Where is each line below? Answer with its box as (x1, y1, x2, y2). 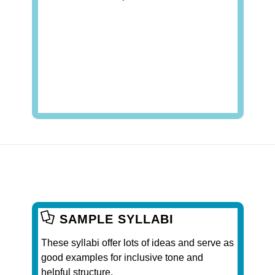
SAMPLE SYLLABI (60, 212, 174, 226)
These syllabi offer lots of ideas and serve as (41, 237, 234, 248)
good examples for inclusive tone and (41, 252, 203, 263)
